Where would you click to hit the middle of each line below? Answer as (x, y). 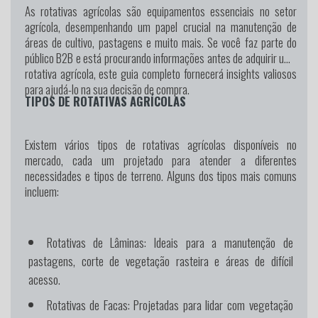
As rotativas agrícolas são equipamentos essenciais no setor (161, 11)
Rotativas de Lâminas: (96, 242)
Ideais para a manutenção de (219, 242)
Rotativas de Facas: (88, 304)
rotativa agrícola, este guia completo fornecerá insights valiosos (161, 74)
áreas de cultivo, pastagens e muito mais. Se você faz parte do (161, 43)
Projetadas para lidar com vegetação (211, 304)
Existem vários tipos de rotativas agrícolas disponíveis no (161, 145)
